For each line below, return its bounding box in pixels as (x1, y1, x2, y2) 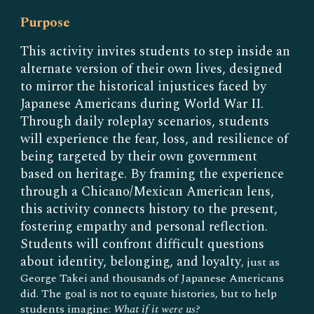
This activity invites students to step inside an (20, 41, 291, 62)
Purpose (20, 13, 71, 33)
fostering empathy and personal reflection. (20, 217, 268, 237)
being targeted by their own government (20, 146, 258, 167)
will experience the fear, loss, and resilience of (20, 129, 289, 149)
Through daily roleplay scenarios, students (20, 111, 270, 132)
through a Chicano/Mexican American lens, (20, 182, 275, 202)
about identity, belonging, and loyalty (20, 252, 242, 272)
